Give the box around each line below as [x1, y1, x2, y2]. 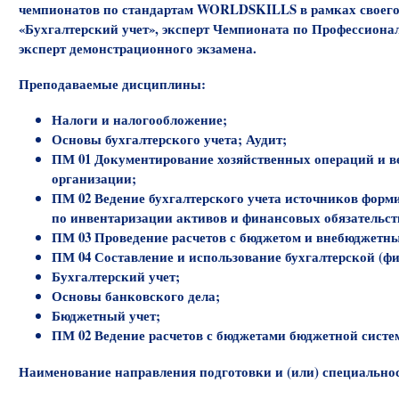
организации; [52, 167, 137, 188]
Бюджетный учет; [52, 305, 161, 325]
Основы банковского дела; [52, 285, 221, 305]
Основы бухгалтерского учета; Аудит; [52, 128, 288, 149]
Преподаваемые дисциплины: [19, 73, 206, 94]
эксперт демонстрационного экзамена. [19, 37, 256, 58]
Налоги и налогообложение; [52, 109, 228, 129]
